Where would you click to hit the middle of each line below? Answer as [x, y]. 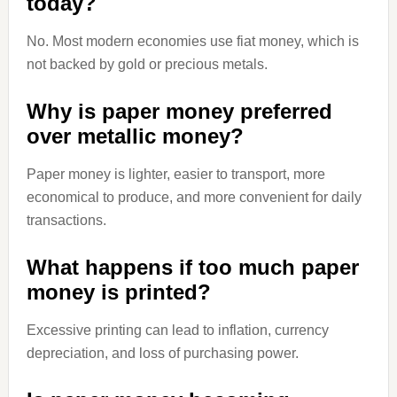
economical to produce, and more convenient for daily [194, 197]
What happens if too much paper [192, 267]
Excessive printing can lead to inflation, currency [177, 330]
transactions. [66, 220]
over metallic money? [135, 136]
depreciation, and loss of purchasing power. [162, 353]
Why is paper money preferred [179, 111]
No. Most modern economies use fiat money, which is [192, 41]
